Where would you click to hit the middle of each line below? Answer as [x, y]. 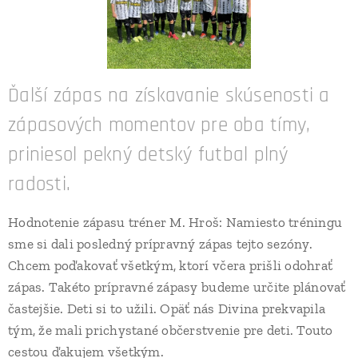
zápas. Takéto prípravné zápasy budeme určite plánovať [177, 287]
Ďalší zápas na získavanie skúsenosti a [169, 96]
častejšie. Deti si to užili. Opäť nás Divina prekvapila [167, 309]
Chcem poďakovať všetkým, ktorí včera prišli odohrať [171, 266]
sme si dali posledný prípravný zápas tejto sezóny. [160, 244]
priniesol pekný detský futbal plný [148, 155]
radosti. [42, 185]
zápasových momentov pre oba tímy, [159, 126]
